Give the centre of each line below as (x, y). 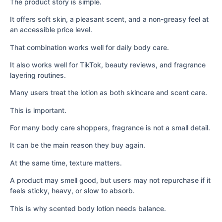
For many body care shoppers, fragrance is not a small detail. (110, 128)
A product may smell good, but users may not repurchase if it (110, 180)
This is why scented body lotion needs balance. (88, 208)
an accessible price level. (51, 30)
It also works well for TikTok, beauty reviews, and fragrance (108, 64)
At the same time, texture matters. (66, 163)
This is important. (38, 110)
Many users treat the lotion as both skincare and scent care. (109, 93)
